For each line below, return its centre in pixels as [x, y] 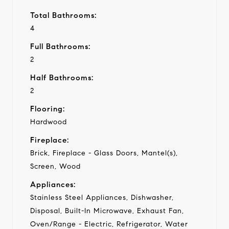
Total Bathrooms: [63, 15]
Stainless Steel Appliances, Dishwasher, [102, 197]
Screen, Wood [55, 166]
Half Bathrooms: [62, 77]
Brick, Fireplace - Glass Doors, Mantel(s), [104, 153]
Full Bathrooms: [60, 46]
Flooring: [48, 109]
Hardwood [49, 122]
